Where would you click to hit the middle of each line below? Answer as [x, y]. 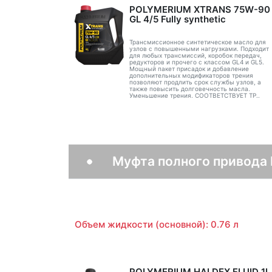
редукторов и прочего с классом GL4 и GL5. [196, 62]
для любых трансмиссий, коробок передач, [195, 55]
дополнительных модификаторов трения [191, 75]
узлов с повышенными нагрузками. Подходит [199, 48]
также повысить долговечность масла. [189, 88]
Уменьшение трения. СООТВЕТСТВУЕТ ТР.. [194, 95]
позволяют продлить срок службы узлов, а [195, 82]
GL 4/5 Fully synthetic [177, 19]
